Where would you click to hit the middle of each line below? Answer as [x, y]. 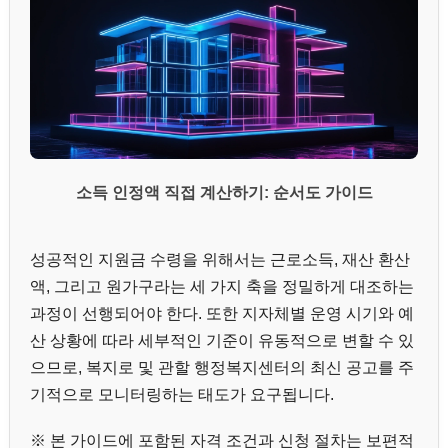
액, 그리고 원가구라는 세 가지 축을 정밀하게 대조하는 [222, 286]
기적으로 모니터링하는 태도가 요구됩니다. [182, 394]
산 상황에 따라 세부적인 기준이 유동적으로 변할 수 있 [222, 340]
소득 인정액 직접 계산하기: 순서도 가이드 [224, 192]
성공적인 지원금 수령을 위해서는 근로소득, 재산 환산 [220, 259]
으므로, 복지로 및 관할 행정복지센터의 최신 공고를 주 [222, 367]
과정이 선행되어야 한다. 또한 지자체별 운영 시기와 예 [222, 313]
